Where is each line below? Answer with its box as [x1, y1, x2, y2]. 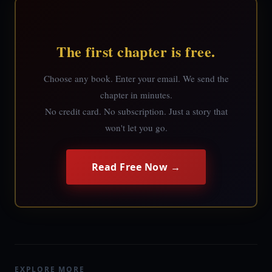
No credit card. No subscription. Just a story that [44, 105, 228, 117]
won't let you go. [104, 121, 168, 134]
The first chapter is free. [56, 41, 216, 62]
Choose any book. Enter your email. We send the [43, 72, 229, 84]
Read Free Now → [91, 160, 181, 174]
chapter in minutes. [100, 89, 172, 101]
